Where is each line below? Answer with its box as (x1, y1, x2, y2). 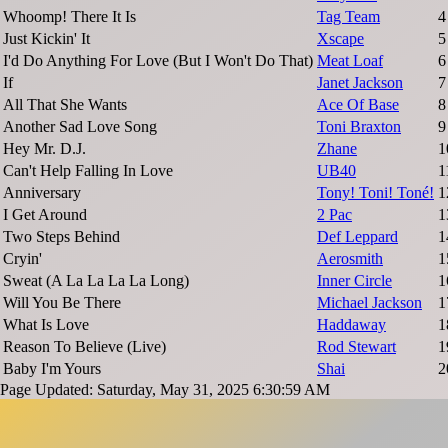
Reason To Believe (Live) (3, 338, 166, 356)
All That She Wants (3, 96, 127, 114)
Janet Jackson (317, 74, 403, 92)
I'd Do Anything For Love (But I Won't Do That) (3, 52, 313, 70)
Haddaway (317, 316, 386, 334)
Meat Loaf (317, 52, 383, 70)
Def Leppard (317, 228, 398, 246)
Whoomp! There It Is (3, 8, 136, 26)
